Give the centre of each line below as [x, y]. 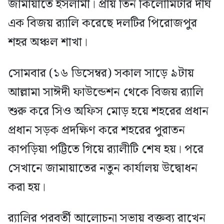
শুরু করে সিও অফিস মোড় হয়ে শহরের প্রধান [108, 111]
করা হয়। [27, 187]
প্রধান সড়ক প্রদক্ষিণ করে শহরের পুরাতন [96, 130]
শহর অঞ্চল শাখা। [48, 42]
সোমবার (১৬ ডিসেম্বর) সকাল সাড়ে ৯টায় [101, 73]
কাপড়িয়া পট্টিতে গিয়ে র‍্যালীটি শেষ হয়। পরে [106, 149]
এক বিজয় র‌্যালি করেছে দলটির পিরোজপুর [102, 23]
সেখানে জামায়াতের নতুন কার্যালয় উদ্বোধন [103, 168]
